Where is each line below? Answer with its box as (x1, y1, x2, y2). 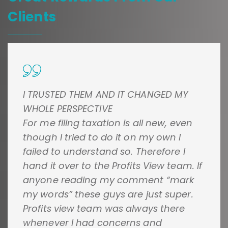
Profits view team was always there (23, 202, 185, 215)
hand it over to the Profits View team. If (23, 159, 203, 173)
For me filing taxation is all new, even (23, 117, 192, 130)
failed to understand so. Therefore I (23, 145, 185, 158)
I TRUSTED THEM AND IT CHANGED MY (23, 88, 189, 101)
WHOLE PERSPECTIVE (23, 102, 112, 116)
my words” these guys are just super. (23, 188, 193, 201)
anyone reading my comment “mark (23, 174, 194, 187)
